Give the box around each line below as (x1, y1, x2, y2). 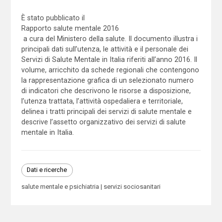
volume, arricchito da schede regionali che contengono (21, 65, 199, 74)
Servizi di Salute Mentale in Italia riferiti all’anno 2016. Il (21, 55, 197, 63)
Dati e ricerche (27, 166, 67, 174)
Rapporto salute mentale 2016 (21, 24, 119, 32)
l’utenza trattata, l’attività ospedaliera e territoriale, (21, 97, 183, 105)
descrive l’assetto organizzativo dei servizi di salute (21, 117, 186, 126)
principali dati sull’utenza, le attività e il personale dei (21, 45, 188, 53)
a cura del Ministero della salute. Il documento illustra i (21, 34, 198, 43)
